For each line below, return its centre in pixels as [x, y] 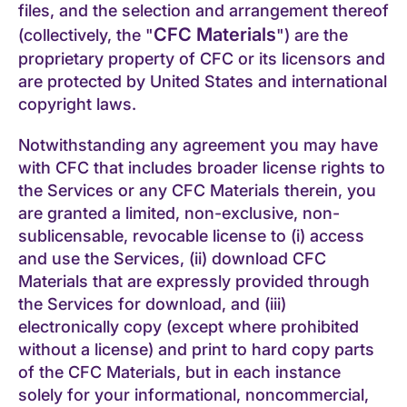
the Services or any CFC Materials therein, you [197, 190]
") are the [312, 35]
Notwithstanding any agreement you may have [198, 144]
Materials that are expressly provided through [194, 281]
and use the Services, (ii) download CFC [172, 258]
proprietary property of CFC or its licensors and [202, 58]
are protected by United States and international [203, 81]
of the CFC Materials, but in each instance [179, 372]
